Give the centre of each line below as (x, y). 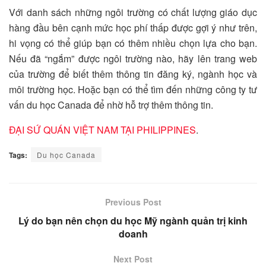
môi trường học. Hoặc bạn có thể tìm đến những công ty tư (133, 89)
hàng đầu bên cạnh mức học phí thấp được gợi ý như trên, (133, 27)
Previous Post (133, 202)
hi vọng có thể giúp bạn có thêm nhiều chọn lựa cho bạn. (133, 43)
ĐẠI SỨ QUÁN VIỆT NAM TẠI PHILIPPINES (102, 129)
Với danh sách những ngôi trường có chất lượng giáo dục (133, 12)
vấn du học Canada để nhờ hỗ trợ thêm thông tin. (111, 104)
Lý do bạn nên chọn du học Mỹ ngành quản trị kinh (133, 220)
